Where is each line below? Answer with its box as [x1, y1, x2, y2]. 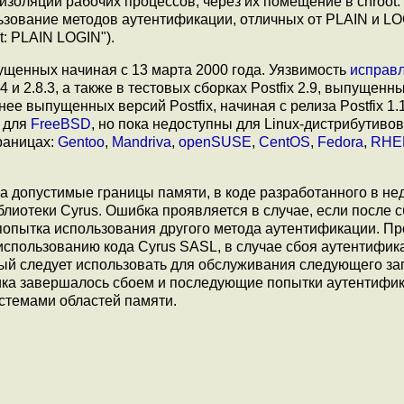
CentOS [259, 134, 310, 150]
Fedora [317, 134, 363, 150]
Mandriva [112, 134, 171, 150]
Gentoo [58, 134, 105, 150]
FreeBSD [31, 116, 91, 132]
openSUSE [179, 134, 252, 150]
